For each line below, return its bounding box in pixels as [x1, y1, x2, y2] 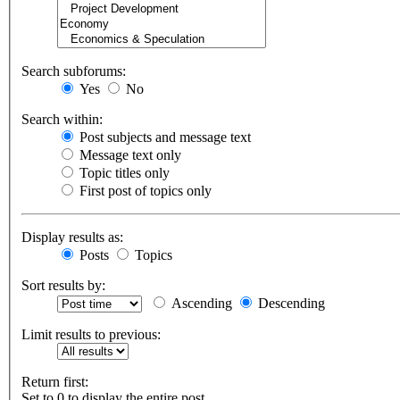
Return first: [21, 374, 88, 390]
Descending [254, 296, 325, 312]
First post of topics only [76, 183, 212, 199]
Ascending [168, 296, 232, 312]
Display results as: [21, 229, 123, 246]
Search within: [21, 112, 103, 128]
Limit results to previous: [21, 327, 161, 343]
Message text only [76, 147, 181, 163]
